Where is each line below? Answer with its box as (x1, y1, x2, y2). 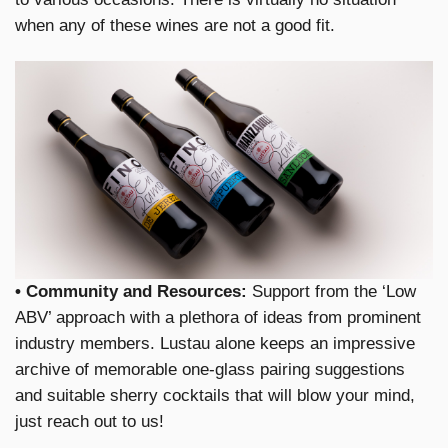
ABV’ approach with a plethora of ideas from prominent (15, 307, 421, 327)
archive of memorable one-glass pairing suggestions (15, 359, 405, 379)
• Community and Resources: (15, 281, 247, 301)
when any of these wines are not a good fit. (15, 16, 335, 36)
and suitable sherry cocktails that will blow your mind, (15, 385, 415, 405)
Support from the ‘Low (247, 281, 416, 301)
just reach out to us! (15, 411, 164, 431)
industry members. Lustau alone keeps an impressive (15, 333, 415, 353)
